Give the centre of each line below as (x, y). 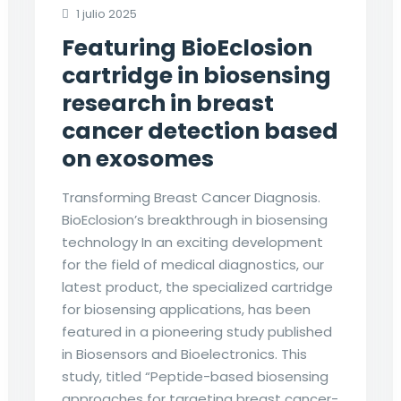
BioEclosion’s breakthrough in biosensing (194, 220)
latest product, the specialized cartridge (197, 287)
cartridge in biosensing (196, 76)
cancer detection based (200, 132)
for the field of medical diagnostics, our (192, 265)
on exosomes (137, 159)
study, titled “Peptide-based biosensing (195, 377)
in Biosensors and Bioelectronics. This (184, 354)
